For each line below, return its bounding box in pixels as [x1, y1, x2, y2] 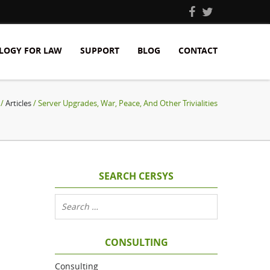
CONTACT [178, 45, 218, 56]
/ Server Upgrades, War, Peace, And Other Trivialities [31, 98, 218, 108]
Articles [5, 98, 31, 108]
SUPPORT [80, 45, 119, 56]
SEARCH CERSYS [99, 169, 174, 183]
